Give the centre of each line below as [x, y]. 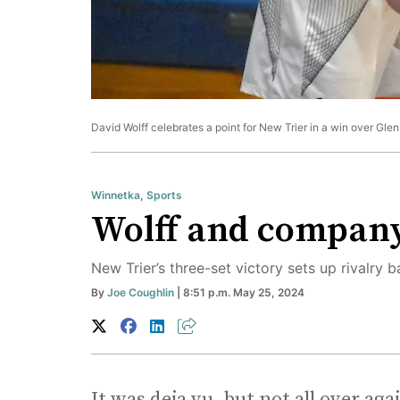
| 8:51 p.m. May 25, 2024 [239, 293]
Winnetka [116, 196]
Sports [164, 196]
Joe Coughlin [141, 293]
